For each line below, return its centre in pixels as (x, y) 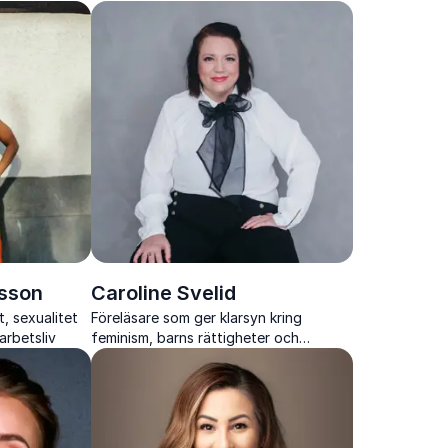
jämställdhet (130, 357)
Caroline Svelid (163, 292)
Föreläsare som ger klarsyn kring (196, 317)
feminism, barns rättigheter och (194, 337)
